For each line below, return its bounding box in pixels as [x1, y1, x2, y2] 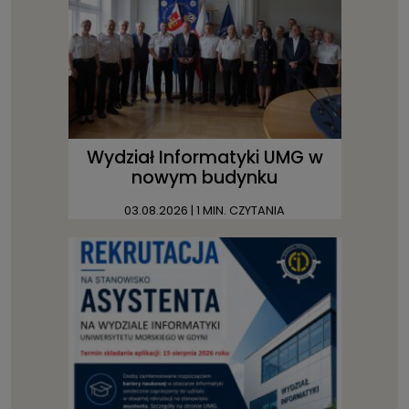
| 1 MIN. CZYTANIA [188, 203, 285, 219]
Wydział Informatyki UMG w [86, 145, 323, 171]
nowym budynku [131, 165, 278, 191]
